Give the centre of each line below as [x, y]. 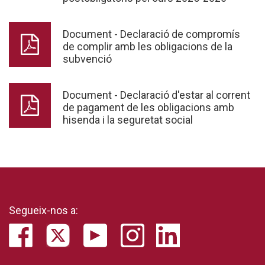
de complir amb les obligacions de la [148, 46]
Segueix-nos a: [43, 210]
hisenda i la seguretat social [128, 119]
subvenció [87, 59]
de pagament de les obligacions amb [148, 107]
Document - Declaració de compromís [151, 34]
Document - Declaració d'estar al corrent [156, 95]
